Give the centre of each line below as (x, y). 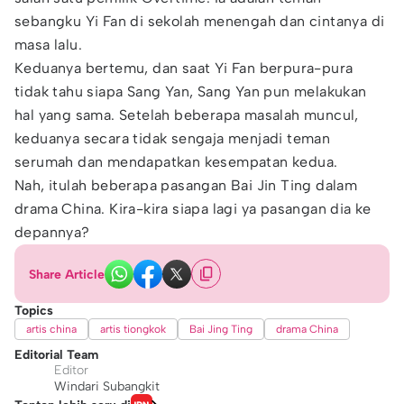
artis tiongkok (133, 329)
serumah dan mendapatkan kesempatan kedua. (176, 162)
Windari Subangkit (107, 386)
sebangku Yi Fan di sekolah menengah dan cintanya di (200, 21)
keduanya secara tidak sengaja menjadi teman (173, 138)
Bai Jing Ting (221, 329)
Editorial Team (56, 355)
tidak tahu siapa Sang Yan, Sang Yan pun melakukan (191, 92)
